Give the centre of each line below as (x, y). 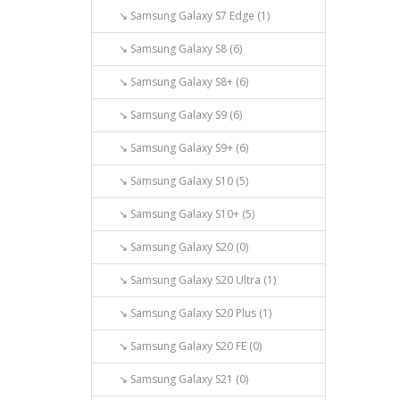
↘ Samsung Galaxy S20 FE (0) (182, 346)
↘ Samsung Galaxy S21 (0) (175, 379)
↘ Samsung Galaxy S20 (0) (175, 247)
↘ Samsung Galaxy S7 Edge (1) (186, 16)
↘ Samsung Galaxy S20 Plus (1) (187, 313)
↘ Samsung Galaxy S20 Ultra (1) (189, 280)
